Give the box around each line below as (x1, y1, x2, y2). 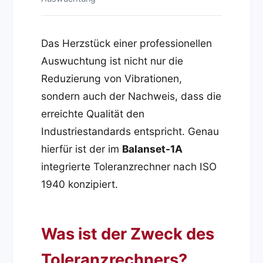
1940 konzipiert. (41, 178, 119, 191)
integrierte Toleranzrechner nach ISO (41, 160, 217, 173)
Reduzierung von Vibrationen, (41, 72, 183, 85)
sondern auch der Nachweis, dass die (41, 90, 222, 103)
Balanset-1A (122, 143, 183, 156)
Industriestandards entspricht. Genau (41, 125, 220, 138)
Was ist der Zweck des (41, 224, 215, 244)
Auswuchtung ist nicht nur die (41, 55, 184, 68)
